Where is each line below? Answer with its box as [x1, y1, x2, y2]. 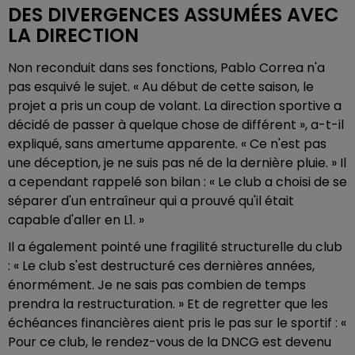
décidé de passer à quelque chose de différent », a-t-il [8, 116, 344, 135]
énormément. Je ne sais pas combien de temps [8, 276, 306, 295]
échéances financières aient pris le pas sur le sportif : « [8, 314, 346, 333]
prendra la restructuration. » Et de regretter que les [8, 295, 328, 314]
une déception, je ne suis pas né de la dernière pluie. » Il [8, 154, 346, 173]
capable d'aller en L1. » [8, 211, 144, 230]
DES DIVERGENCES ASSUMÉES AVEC [8, 2, 339, 29]
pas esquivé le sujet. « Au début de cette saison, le [8, 78, 314, 97]
